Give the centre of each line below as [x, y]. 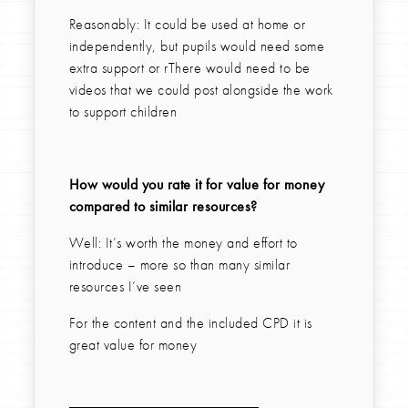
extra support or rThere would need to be [189, 68]
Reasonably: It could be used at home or [187, 25]
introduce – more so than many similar [179, 265]
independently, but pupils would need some [197, 46]
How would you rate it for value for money [197, 185]
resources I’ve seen [125, 287]
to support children [123, 112]
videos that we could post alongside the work [201, 90]
